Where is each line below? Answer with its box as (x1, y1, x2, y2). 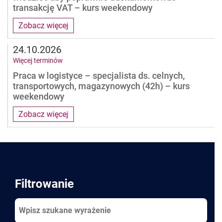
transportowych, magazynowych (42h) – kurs (13, 80, 190, 91)
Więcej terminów (13, 56, 63, 64)
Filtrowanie (15, 176, 74, 191)
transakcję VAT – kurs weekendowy (13, 2, 153, 13)
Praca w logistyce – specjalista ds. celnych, (13, 70, 185, 81)
